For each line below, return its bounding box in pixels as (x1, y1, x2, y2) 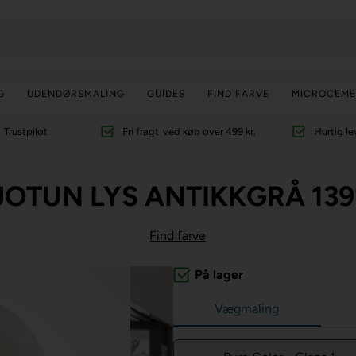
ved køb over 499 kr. (162, 126, 256, 137)
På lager (194, 267, 243, 282)
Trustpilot (4, 126, 48, 137)
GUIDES (146, 87, 185, 99)
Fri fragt (122, 126, 159, 137)
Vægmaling (215, 301, 280, 316)
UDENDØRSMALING (26, 87, 125, 99)
